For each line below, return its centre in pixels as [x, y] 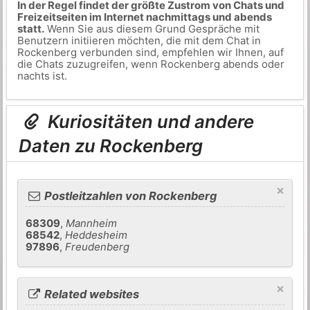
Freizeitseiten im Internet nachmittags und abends [144, 17]
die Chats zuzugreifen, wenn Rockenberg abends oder [151, 64]
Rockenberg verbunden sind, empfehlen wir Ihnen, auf [150, 52]
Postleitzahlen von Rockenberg [129, 196]
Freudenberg [98, 247]
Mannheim [92, 224]
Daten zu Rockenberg [111, 146]
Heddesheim [97, 235]
